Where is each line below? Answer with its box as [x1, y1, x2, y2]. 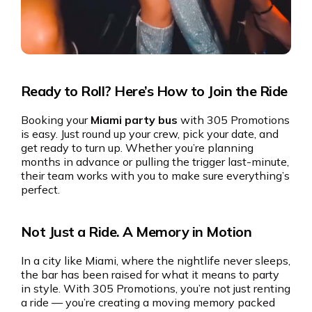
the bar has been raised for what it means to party [20, 267, 279, 281]
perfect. [20, 182, 60, 196]
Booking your [20, 112, 91, 127]
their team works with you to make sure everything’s [20, 168, 290, 182]
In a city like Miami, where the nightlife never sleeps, [20, 253, 290, 267]
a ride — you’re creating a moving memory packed [20, 295, 275, 309]
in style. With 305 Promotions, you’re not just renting [20, 281, 290, 295]
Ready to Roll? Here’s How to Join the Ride [20, 81, 288, 100]
